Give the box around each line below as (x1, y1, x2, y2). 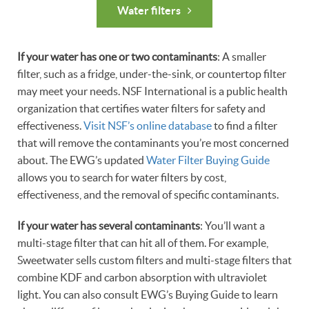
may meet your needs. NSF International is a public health (17, 85, 288, 98)
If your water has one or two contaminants (17, 50, 217, 63)
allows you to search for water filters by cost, (17, 171, 226, 184)
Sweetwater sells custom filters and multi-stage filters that (17, 254, 292, 267)
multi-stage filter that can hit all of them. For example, (17, 237, 268, 250)
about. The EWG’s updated (17, 154, 146, 167)
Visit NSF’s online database (83, 119, 212, 132)
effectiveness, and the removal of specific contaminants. (17, 188, 281, 201)
